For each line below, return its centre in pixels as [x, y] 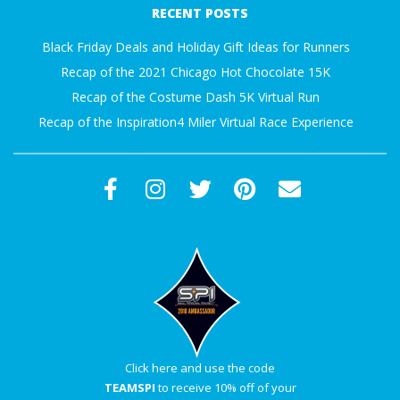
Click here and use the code [200, 368]
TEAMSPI [129, 388]
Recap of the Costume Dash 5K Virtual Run [196, 97]
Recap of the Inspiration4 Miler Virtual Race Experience [196, 122]
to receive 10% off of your [225, 388]
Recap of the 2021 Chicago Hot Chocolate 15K [196, 72]
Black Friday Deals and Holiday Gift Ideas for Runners [196, 47]
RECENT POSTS [200, 13]
